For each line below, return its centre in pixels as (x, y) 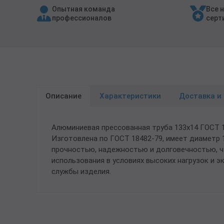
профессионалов (82, 18)
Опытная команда (83, 9)
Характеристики (130, 96)
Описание (63, 96)
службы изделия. (81, 171)
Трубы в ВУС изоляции (46, 13)
